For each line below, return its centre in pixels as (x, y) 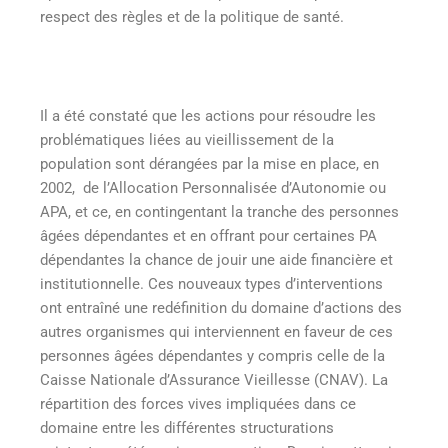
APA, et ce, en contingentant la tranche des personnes (219, 211)
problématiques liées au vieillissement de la (187, 139)
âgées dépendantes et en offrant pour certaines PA (208, 235)
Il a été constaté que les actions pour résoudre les (208, 115)
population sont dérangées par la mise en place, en (209, 163)
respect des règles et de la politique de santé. (192, 16)
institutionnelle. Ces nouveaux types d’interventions (211, 283)
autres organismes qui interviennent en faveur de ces (216, 331)
